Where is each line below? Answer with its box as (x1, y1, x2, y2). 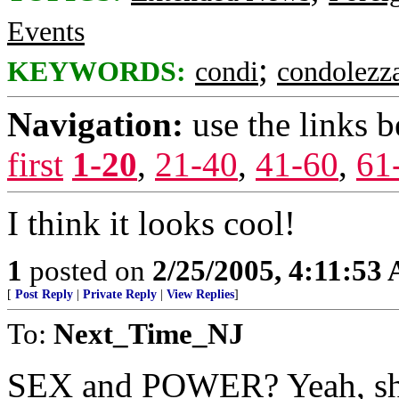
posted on (22, 254, 152, 287)
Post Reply (15, 288, 73, 301)
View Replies (167, 288, 234, 301)
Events (7, 16, 85, 47)
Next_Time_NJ (53, 317, 244, 350)
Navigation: (7, 105, 183, 143)
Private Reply (83, 288, 157, 301)
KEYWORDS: (7, 56, 186, 87)
